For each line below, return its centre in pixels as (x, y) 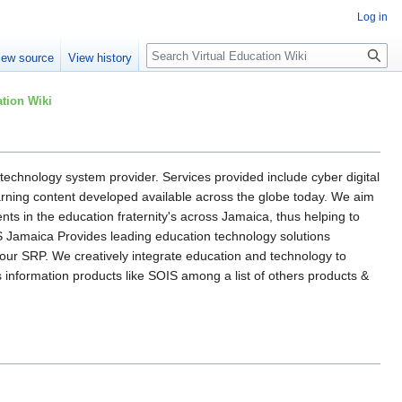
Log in (372, 17)
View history (100, 58)
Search (175, 52)
